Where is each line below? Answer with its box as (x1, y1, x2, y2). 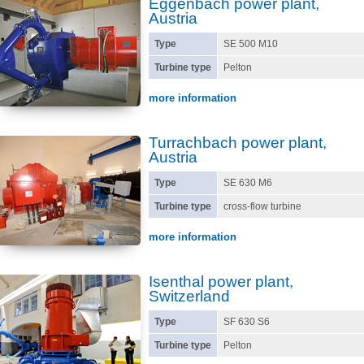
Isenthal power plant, (149, 273, 293, 290)
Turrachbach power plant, (149, 134, 327, 151)
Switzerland (149, 288, 230, 305)
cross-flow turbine (223, 201, 301, 212)
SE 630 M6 (223, 177, 272, 188)
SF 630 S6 (223, 316, 272, 327)
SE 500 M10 (223, 38, 278, 50)
